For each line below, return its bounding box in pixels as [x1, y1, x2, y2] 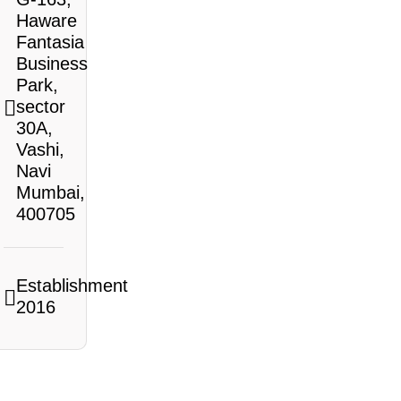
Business [16, 54, 88, 73]
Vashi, [16, 140, 64, 159]
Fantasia [16, 32, 84, 52]
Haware [16, 11, 77, 30]
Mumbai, [16, 183, 85, 202]
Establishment [16, 276, 128, 295]
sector [16, 97, 65, 116]
